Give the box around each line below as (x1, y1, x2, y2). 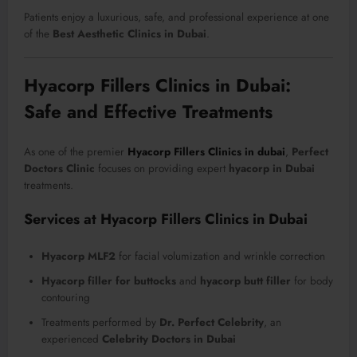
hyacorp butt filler (200, 273, 291, 289)
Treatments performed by (41, 315, 159, 331)
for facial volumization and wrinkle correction (116, 249, 325, 265)
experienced (41, 331, 102, 347)
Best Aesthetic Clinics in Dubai (53, 26, 206, 42)
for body (291, 273, 333, 289)
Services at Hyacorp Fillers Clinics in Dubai (24, 208, 308, 229)
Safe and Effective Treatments (24, 99, 273, 125)
